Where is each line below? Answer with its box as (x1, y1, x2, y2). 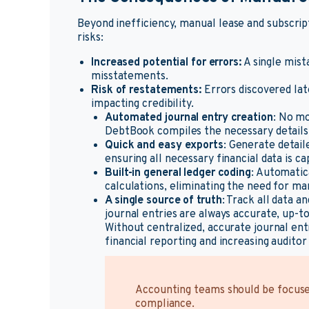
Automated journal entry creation (105, 111, 273, 125)
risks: (77, 31, 103, 45)
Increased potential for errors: (91, 56, 241, 70)
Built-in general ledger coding (105, 166, 251, 180)
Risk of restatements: (91, 83, 201, 97)
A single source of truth (105, 194, 222, 208)
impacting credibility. (91, 97, 194, 111)
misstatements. (91, 70, 168, 83)
